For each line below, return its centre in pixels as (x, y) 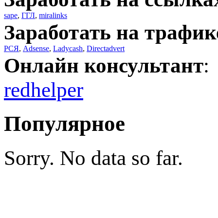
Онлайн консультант (104, 65)
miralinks (53, 16)
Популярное (64, 124)
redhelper (44, 90)
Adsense (36, 49)
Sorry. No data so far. (93, 157)
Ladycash (68, 49)
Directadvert (106, 49)
